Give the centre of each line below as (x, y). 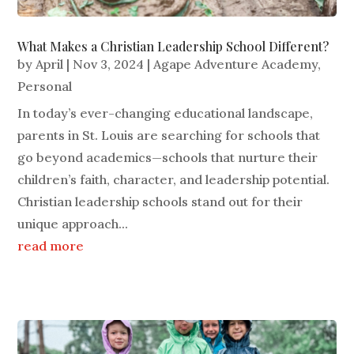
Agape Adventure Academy (236, 64)
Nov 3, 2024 (109, 64)
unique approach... (73, 224)
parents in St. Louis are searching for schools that (169, 136)
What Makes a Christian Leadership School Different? (173, 47)
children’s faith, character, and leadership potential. (174, 180)
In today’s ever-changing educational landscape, (166, 113)
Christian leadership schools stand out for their (160, 202)
